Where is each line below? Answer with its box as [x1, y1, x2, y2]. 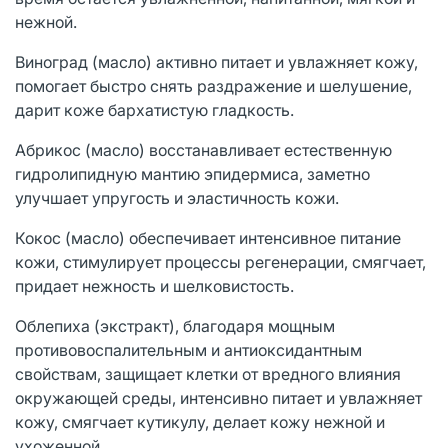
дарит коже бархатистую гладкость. [15, 99, 294, 120]
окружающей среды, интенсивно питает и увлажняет [15, 387, 422, 408]
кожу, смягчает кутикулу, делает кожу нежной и [15, 411, 385, 432]
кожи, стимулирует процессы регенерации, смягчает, [15, 251, 426, 272]
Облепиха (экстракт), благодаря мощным [15, 315, 335, 336]
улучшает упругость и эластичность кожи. [15, 187, 339, 208]
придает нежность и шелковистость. [15, 275, 294, 296]
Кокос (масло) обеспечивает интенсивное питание [15, 227, 401, 248]
